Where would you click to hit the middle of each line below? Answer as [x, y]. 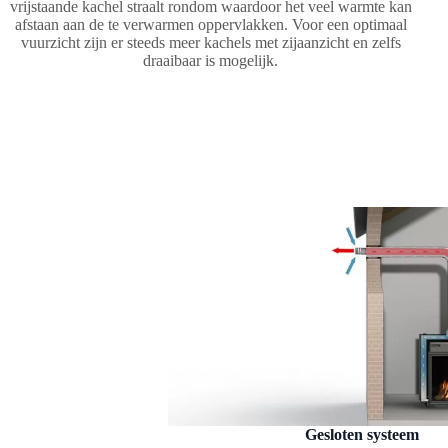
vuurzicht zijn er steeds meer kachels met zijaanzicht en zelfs [210, 42]
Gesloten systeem [362, 434]
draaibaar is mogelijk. [211, 60]
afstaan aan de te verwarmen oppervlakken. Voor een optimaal [210, 24]
